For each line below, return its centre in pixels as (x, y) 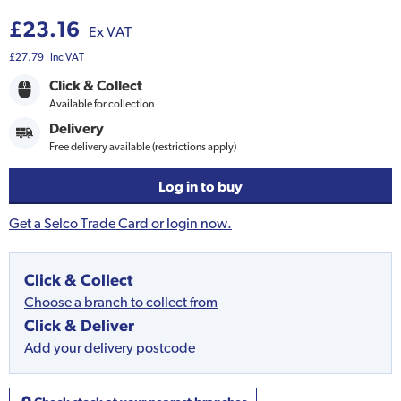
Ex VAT (110, 31)
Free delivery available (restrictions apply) (143, 147)
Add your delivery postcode (110, 348)
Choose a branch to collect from (121, 303)
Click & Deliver (79, 326)
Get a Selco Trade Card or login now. (120, 224)
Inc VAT (67, 57)
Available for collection (102, 103)
